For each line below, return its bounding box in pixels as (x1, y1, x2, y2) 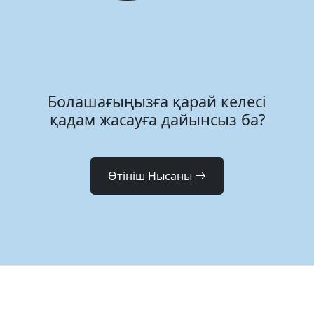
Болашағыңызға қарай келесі (48, 90, 266, 111)
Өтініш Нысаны (108, 168, 192, 184)
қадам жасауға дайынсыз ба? (49, 109, 265, 130)
